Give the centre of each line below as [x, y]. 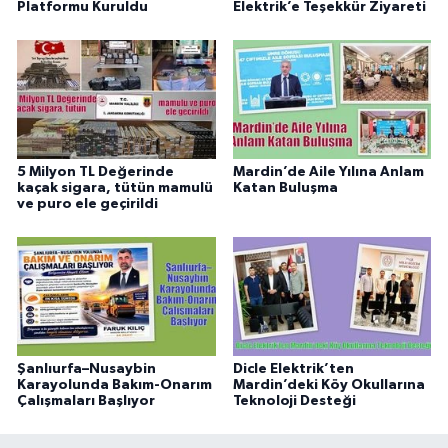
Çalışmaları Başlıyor [86, 400]
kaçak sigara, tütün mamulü [115, 187]
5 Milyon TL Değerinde [95, 171]
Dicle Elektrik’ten [293, 368]
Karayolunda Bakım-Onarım [114, 384]
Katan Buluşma [285, 187]
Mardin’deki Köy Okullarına [328, 384]
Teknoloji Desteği [294, 400]
